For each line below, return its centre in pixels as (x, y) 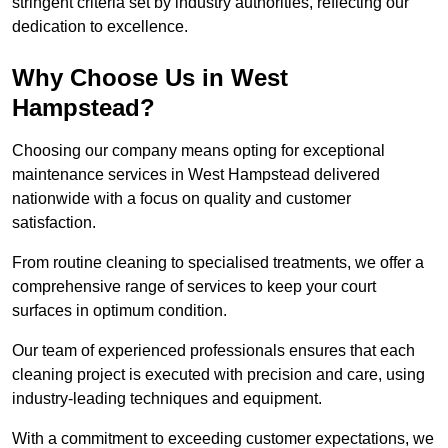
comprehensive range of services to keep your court (194, 287)
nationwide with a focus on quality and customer (181, 199)
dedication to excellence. (100, 27)
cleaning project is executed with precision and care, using (218, 375)
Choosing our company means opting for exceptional (198, 151)
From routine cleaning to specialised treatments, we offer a (218, 263)
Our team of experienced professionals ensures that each (213, 351)
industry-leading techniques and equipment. (167, 399)
